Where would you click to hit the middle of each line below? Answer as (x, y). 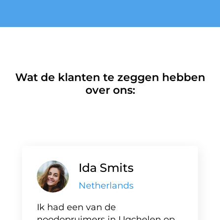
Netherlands (106, 186)
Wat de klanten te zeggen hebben (110, 77)
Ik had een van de (76, 207)
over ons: (110, 90)
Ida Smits (106, 168)
